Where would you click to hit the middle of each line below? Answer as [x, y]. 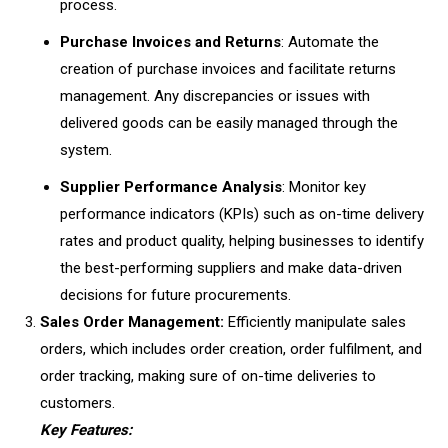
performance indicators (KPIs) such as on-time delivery [242, 214]
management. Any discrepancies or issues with [215, 96]
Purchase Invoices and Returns [170, 42]
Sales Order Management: [132, 322]
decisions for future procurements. [177, 295]
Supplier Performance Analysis [171, 187]
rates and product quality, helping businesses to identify [242, 241]
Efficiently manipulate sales [315, 322]
